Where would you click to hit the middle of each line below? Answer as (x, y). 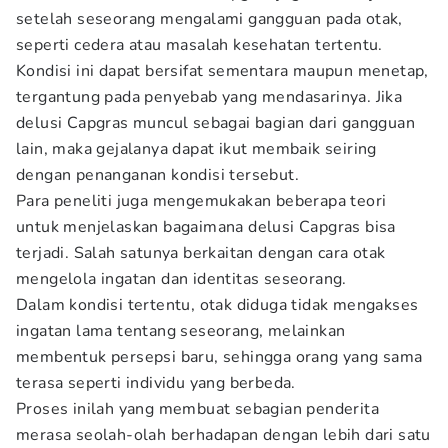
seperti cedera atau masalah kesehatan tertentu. (199, 45)
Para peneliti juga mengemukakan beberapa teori (201, 201)
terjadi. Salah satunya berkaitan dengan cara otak (201, 253)
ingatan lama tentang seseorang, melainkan (181, 331)
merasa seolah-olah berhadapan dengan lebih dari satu (223, 435)
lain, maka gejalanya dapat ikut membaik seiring (196, 149)
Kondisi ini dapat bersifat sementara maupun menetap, (222, 71)
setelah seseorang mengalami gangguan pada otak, (209, 19)
